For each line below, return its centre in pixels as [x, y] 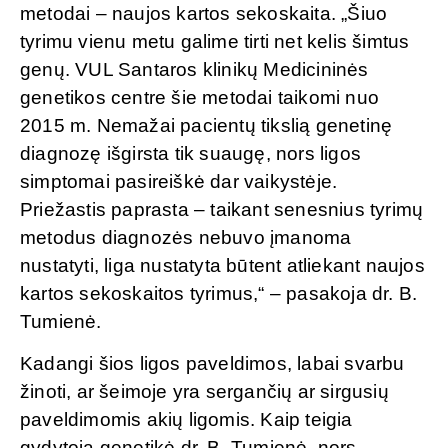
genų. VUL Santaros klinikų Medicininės [194, 69]
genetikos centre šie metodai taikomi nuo [200, 97]
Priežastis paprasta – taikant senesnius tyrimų [222, 209]
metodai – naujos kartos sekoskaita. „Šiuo [204, 13]
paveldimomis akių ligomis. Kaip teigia [186, 419]
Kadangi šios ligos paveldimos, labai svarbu [212, 363]
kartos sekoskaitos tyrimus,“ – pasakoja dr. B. [219, 293]
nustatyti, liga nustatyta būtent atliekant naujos [222, 265]
